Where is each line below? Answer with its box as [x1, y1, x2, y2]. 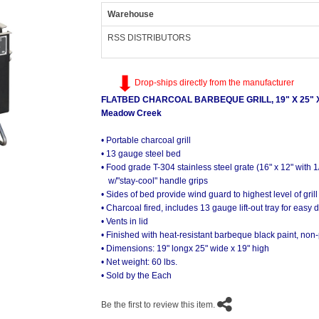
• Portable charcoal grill [100, 135, 191, 145]
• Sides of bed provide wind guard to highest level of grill [100, 189, 318, 199]
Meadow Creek [100, 108, 162, 118]
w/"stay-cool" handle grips [108, 176, 208, 186]
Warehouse [107, 9, 154, 19]
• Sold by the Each [100, 271, 172, 281]
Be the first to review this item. [100, 300, 215, 310]
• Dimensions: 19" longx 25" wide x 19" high [100, 244, 269, 253]
